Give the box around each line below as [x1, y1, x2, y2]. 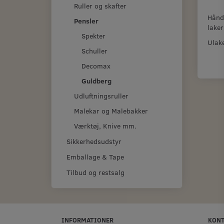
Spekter [81, 30, 105, 40]
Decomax [81, 60, 110, 70]
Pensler [74, 15, 98, 25]
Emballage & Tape [66, 152, 124, 162]
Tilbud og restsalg [66, 167, 124, 177]
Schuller [81, 45, 107, 55]
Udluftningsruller [74, 90, 128, 100]
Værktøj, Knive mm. [74, 120, 136, 130]
